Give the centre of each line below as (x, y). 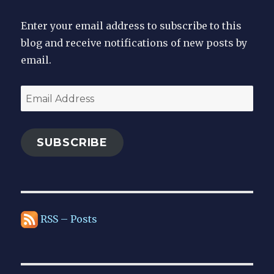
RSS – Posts (68, 219)
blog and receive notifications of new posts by (134, 43)
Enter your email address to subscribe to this (131, 26)
